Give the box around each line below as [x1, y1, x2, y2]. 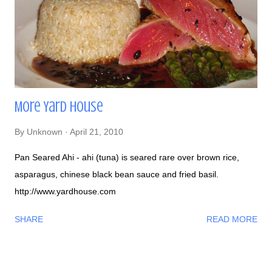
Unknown [27, 126, 63, 137]
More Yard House [15, 98, 103, 115]
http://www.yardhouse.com [15, 186, 116, 196]
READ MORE [206, 214, 257, 224]
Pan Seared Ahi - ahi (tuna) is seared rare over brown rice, [15, 152, 239, 162]
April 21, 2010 [70, 126, 123, 137]
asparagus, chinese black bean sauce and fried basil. [15, 169, 219, 179]
